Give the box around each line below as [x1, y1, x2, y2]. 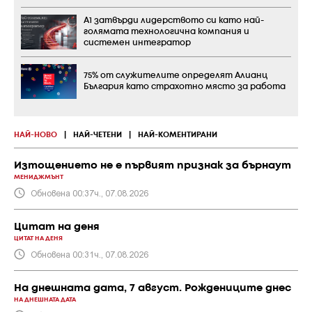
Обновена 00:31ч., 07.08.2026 [31, 249, 148, 259]
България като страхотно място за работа [84, 82, 286, 91]
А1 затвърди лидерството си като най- [84, 16, 264, 24]
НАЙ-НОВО [14, 131, 57, 139]
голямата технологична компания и [84, 27, 249, 36]
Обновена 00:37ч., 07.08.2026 [31, 187, 148, 198]
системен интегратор [84, 38, 191, 47]
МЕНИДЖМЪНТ [14, 173, 63, 180]
